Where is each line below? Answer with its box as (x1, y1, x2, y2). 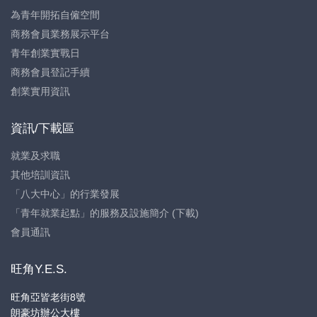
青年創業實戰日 (11, 47, 80, 59)
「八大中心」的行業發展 (11, 188, 120, 200)
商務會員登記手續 (11, 67, 90, 78)
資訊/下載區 (11, 122, 74, 135)
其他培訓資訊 (11, 169, 70, 180)
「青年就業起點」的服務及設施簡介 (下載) (11, 207, 199, 219)
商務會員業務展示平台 (11, 28, 110, 40)
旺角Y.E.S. (11, 263, 67, 276)
